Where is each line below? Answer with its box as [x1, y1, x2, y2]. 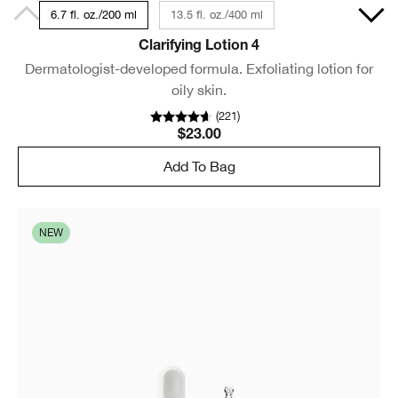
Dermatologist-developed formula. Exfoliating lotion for [25, 60, 373, 76]
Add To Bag [163, 158, 235, 175]
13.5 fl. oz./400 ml [171, 7, 263, 21]
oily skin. [171, 81, 227, 98]
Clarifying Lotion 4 [139, 39, 259, 54]
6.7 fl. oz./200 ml [51, 7, 137, 21]
